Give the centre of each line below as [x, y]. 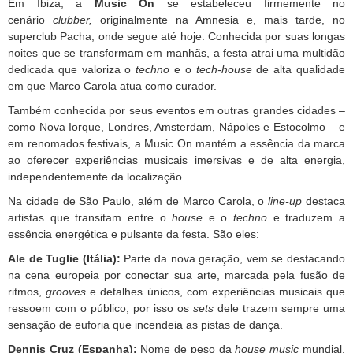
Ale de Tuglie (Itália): [64, 258]
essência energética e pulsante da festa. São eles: [134, 234]
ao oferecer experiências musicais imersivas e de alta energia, [176, 160]
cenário [30, 20]
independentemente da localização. [97, 176]
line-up [287, 201]
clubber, [72, 20]
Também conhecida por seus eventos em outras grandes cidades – [176, 110]
